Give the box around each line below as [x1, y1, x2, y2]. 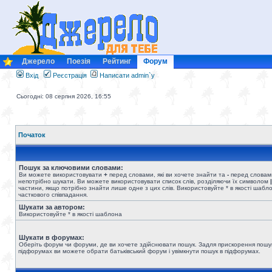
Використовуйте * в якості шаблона [19, 211, 122, 217]
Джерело [22, 57, 55, 66]
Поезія [67, 57, 90, 66]
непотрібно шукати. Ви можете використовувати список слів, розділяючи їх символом [18, 178, 270, 185]
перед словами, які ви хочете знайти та [107, 171, 227, 178]
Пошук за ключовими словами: [19, 164, 123, 171]
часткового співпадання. [18, 191, 88, 198]
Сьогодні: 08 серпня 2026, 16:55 [16, 93, 111, 100]
